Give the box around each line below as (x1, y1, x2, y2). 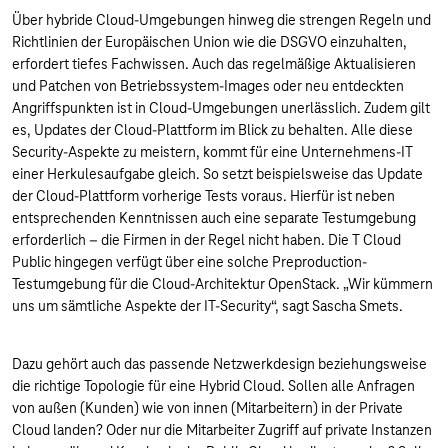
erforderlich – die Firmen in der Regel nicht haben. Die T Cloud (12, 231, 401, 249)
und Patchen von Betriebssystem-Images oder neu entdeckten (12, 77, 404, 95)
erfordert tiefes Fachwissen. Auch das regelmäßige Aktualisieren (12, 55, 416, 73)
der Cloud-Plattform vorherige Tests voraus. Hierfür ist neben (12, 187, 395, 205)
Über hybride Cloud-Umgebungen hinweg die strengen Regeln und (12, 11, 431, 29)
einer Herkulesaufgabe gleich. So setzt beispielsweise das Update (12, 165, 423, 183)
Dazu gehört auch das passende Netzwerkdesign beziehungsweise (12, 355, 427, 373)
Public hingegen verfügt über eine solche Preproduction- (12, 253, 367, 271)
